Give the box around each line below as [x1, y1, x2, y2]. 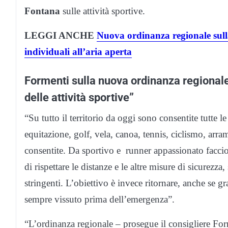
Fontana [24, 5, 60, 16]
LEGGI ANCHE [24, 30, 97, 41]
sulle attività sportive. [60, 5, 145, 16]
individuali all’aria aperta [24, 46, 132, 57]
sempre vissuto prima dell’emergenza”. [24, 193, 175, 205]
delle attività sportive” [24, 90, 134, 104]
